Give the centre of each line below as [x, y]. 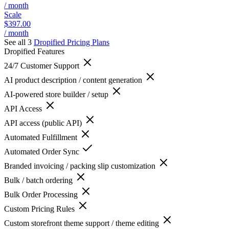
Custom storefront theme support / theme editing [83, 223]
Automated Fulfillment [42, 137]
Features [50, 51]
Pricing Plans [87, 42]
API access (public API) [44, 123]
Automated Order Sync [43, 151]
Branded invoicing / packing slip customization [81, 166]
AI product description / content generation [74, 80]
